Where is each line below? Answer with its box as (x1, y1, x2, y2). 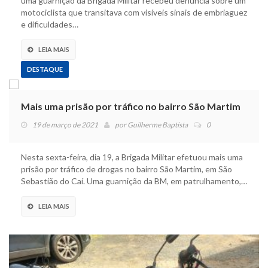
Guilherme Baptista (127, 120, 188, 129)
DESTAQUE (27, 65, 63, 73)
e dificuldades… (21, 19, 78, 29)
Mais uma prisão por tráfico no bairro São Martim (21, 100, 240, 112)
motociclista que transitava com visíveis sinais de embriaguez (21, 7, 247, 17)
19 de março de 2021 (32, 120, 98, 129)
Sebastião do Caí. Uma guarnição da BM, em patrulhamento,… (21, 175, 247, 186)
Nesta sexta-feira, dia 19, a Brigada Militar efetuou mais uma (21, 151, 243, 162)
